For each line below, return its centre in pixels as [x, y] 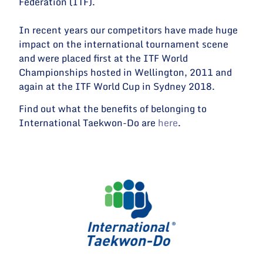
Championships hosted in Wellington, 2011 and [126, 72]
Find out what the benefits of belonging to [113, 109]
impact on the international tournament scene [124, 44]
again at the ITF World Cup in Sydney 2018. [117, 86]
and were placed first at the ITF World [104, 58]
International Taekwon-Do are [89, 123]
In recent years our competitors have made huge [129, 30]
